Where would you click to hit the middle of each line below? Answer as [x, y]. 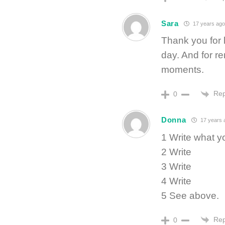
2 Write [176, 152]
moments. [183, 70]
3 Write [176, 166]
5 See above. [190, 195]
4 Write [176, 181]
